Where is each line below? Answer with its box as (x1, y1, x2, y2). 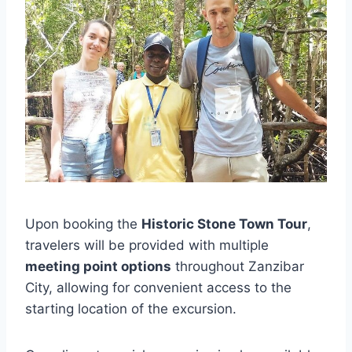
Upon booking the (25, 215, 141, 232)
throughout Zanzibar (171, 258, 304, 274)
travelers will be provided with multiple (25, 236, 269, 253)
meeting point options (25, 258, 171, 274)
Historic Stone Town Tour (141, 215, 307, 232)
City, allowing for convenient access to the (25, 279, 291, 295)
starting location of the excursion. (25, 300, 236, 317)
